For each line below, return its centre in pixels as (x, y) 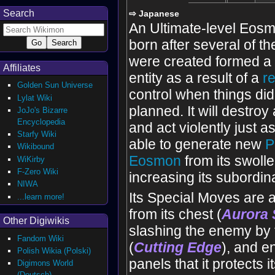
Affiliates (22, 68)
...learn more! (41, 196)
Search (19, 13)
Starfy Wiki (37, 134)
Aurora (245, 215)
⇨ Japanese (154, 14)
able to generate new (197, 145)
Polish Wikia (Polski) (54, 250)
